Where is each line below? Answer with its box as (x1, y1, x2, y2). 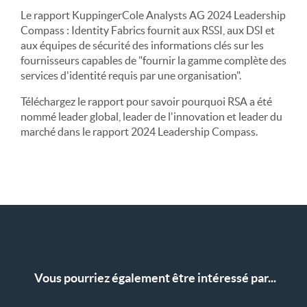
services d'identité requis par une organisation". (21, 69, 241, 82)
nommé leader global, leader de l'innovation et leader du (21, 110, 282, 123)
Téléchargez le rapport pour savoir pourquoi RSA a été (21, 95, 272, 108)
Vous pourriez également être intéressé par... (34, 271, 276, 286)
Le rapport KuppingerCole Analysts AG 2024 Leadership (21, 9, 286, 22)
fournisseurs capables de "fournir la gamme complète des (21, 54, 286, 67)
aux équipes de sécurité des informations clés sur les (21, 39, 264, 52)
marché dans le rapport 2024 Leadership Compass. (21, 125, 258, 138)
